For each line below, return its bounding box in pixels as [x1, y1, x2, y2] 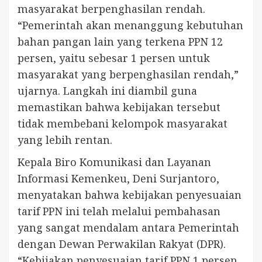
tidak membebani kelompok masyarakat [18, 116, 227, 130]
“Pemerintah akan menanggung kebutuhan [18, 18, 243, 32]
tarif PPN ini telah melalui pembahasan [18, 204, 220, 218]
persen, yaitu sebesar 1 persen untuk [18, 50, 210, 65]
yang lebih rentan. [18, 132, 112, 147]
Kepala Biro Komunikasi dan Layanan [18, 154, 211, 169]
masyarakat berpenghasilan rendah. [18, 1, 205, 16]
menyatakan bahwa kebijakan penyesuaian [18, 187, 242, 202]
